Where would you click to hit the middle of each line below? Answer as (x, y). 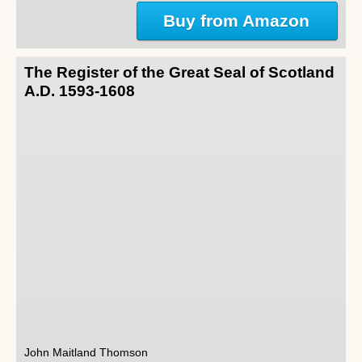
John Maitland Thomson (86, 352)
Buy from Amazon (237, 21)
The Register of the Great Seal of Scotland (179, 73)
